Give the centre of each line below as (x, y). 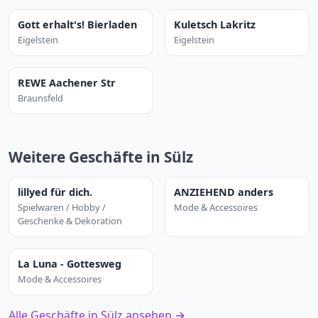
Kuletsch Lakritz (215, 24)
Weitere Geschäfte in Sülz (101, 157)
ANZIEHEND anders (224, 192)
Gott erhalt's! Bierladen (77, 24)
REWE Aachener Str (67, 83)
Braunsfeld (40, 98)
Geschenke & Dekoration (70, 221)
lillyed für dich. (55, 192)
